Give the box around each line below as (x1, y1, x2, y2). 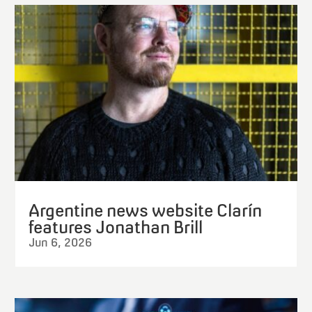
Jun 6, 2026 (29, 235, 93, 249)
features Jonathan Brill (29, 217, 203, 237)
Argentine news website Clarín (29, 200, 263, 220)
